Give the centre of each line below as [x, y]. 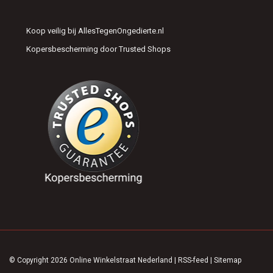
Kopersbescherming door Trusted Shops [98, 49]
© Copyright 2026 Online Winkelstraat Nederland [92, 260]
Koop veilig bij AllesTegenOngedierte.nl [95, 31]
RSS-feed [193, 260]
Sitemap [228, 260]
